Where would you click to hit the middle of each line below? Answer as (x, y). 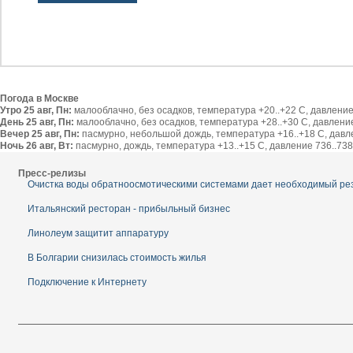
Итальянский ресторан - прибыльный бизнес (129, 208)
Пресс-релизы (52, 173)
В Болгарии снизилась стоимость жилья (117, 257)
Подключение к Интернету (87, 282)
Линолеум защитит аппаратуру (98, 233)
